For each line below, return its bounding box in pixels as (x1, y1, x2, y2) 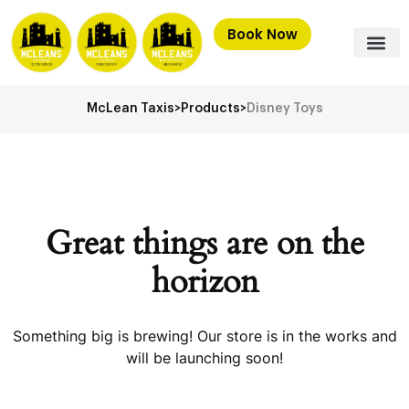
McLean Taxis (86, 102, 174, 116)
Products (180, 102, 240, 116)
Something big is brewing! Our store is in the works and (12, 327, 397, 346)
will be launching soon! (126, 349, 283, 368)
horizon (151, 260, 258, 305)
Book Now (227, 25, 298, 44)
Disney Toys (246, 102, 323, 116)
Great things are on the (45, 222, 364, 267)
